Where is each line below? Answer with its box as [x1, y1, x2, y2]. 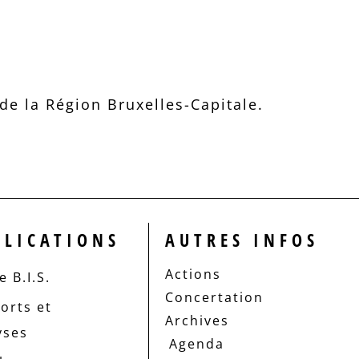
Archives [165, 312, 230, 330]
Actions [165, 265, 222, 284]
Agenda [169, 335, 225, 353]
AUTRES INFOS [165, 228, 320, 252]
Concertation [165, 288, 264, 307]
